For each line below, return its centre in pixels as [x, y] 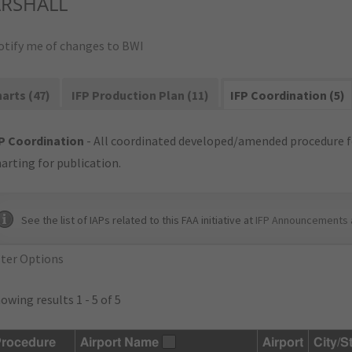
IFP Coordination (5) [288, 95]
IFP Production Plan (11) [141, 95]
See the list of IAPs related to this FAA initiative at [138, 220]
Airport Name [119, 343]
